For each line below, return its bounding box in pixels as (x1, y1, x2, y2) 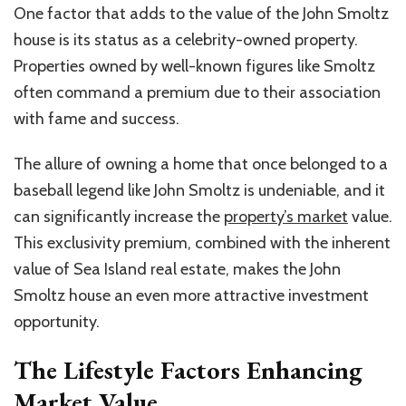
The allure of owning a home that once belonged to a (14, 153, 388, 174)
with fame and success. (14, 108, 179, 129)
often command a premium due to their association (14, 82, 381, 102)
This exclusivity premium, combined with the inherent (14, 232, 391, 253)
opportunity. (14, 311, 100, 332)
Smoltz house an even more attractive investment (14, 285, 369, 305)
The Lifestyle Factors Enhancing (14, 353, 362, 386)
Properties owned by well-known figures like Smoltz (14, 55, 375, 76)
